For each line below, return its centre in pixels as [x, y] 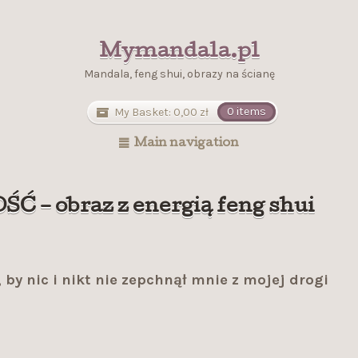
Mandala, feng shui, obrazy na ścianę [179, 74]
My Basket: [143, 112]
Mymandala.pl [179, 52]
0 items [246, 112]
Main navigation [187, 144]
